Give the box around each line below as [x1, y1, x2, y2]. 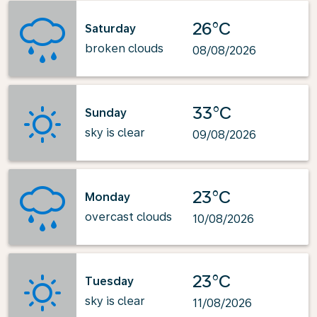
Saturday [85, 21, 136, 35]
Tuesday [85, 274, 134, 288]
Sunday [85, 105, 127, 120]
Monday [85, 190, 130, 204]
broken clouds [85, 41, 163, 55]
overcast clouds [85, 209, 172, 224]
